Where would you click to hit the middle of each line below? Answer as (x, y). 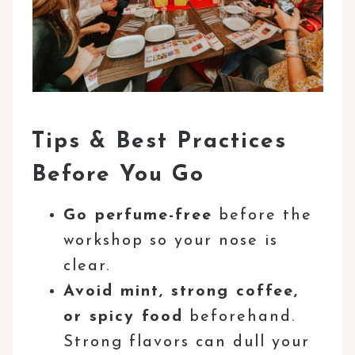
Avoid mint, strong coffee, (181, 291)
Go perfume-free (138, 215)
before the (263, 215)
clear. (87, 266)
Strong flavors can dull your (187, 342)
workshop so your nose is (171, 240)
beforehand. (240, 317)
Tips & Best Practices (160, 141)
